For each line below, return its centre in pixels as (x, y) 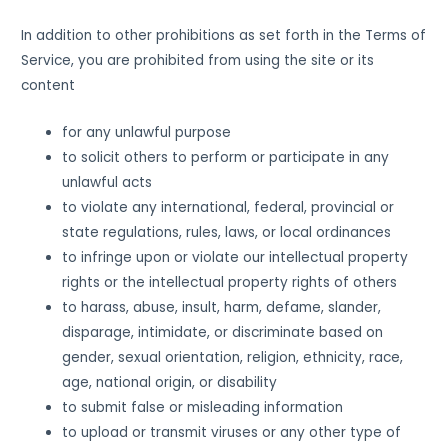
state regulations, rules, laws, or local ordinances (227, 232)
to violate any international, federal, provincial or (228, 207)
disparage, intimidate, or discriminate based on (223, 332)
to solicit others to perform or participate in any (226, 157)
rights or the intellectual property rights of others (230, 282)
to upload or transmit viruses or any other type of (232, 432)
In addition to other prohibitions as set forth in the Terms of (224, 35)
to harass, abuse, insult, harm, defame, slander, (222, 307)
